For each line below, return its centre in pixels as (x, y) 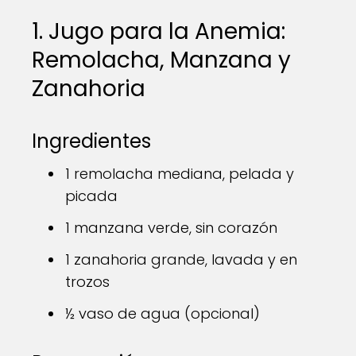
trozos (87, 282)
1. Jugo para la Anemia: (159, 31)
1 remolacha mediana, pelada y (180, 174)
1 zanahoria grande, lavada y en (181, 259)
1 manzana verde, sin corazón (171, 228)
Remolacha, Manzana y (161, 60)
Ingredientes (91, 141)
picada (91, 196)
